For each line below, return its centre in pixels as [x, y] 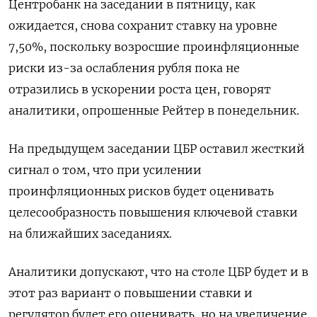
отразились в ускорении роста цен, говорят [140, 89]
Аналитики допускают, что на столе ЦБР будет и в [158, 271]
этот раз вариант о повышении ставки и [131, 293]
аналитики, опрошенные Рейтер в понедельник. [154, 110]
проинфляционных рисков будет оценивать [141, 191]
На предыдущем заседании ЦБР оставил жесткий [157, 148]
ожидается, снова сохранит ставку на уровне [143, 25]
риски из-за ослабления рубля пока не [124, 68]
